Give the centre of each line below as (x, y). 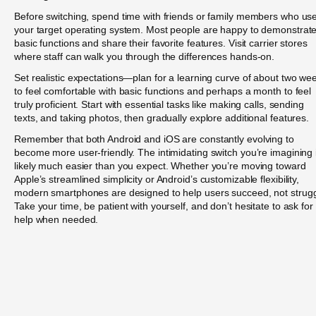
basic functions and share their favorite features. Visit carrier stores (161, 43)
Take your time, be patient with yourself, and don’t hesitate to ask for (164, 206)
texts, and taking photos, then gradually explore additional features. (162, 118)
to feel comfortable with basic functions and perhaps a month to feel (163, 91)
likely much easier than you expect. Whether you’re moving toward (160, 166)
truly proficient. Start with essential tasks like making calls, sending (159, 105)
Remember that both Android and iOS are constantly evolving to (154, 139)
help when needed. (56, 220)
